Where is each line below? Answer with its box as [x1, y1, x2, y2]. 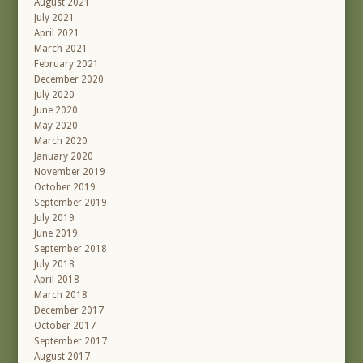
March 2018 [34, 289, 88, 301]
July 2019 [34, 212, 75, 224]
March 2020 [34, 135, 88, 147]
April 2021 [34, 28, 80, 40]
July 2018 [34, 258, 75, 271]
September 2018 [34, 243, 108, 255]
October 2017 [34, 320, 96, 332]
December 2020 [34, 74, 105, 86]
